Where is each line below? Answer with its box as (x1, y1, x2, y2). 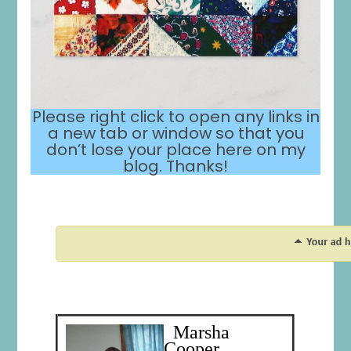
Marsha (164, 321, 230, 342)
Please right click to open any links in (31, 105, 320, 128)
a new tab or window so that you (47, 121, 304, 144)
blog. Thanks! (123, 154, 228, 177)
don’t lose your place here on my (45, 138, 306, 161)
